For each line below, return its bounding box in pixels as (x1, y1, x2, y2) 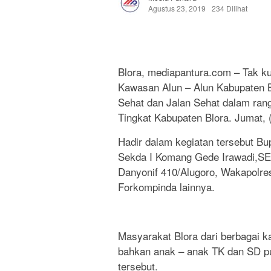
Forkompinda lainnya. (118, 179, 215, 195)
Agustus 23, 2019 (148, 3, 206, 14)
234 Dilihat (212, 3, 247, 14)
